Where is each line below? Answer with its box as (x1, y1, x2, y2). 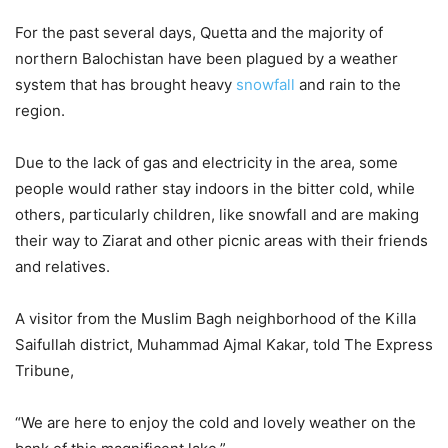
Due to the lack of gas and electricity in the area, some (15, 153, 398, 173)
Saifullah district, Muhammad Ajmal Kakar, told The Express (15, 335, 433, 355)
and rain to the (295, 75, 401, 95)
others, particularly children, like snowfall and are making (15, 205, 419, 225)
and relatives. (15, 257, 110, 277)
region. (15, 101, 65, 121)
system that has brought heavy (15, 75, 236, 95)
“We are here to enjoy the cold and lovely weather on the (15, 413, 416, 433)
